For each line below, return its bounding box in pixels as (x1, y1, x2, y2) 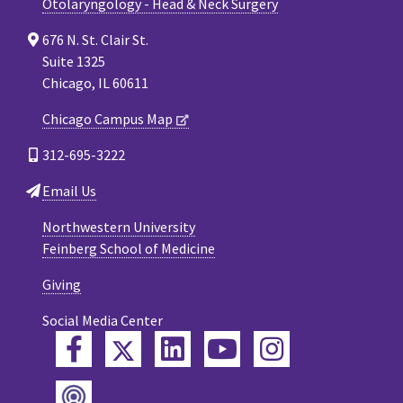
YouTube (237, 334, 335, 362)
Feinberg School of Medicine (42, 238, 215, 257)
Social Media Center (42, 310, 163, 329)
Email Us (42, 181, 96, 200)
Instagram (282, 334, 390, 362)
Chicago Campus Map (42, 109, 173, 128)
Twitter (133, 330, 214, 365)
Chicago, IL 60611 (42, 73, 148, 92)
